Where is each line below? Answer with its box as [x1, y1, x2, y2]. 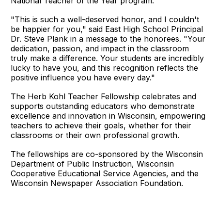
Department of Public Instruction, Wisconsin [11, 158, 174, 169]
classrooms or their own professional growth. [11, 130, 180, 140]
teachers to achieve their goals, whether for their [11, 120, 192, 130]
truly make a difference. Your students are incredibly [11, 53, 204, 63]
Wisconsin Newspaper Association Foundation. [11, 178, 184, 188]
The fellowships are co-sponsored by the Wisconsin [11, 149, 203, 159]
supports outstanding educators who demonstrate [11, 101, 195, 111]
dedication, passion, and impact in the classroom [11, 43, 189, 53]
